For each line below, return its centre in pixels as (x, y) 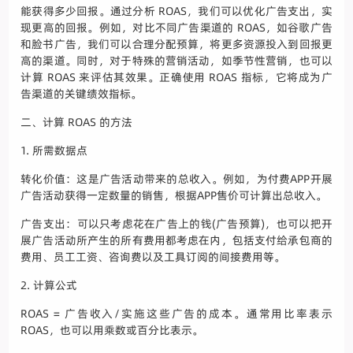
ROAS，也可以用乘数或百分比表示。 (112, 331)
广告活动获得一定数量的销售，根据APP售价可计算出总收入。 (174, 196)
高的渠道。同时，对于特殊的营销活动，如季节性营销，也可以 (176, 61)
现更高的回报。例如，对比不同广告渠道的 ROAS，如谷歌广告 (176, 28)
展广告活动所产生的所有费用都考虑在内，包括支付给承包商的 (176, 241)
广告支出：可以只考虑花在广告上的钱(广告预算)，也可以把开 (176, 224)
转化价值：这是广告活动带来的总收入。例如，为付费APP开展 (176, 179)
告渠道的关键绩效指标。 (82, 94)
